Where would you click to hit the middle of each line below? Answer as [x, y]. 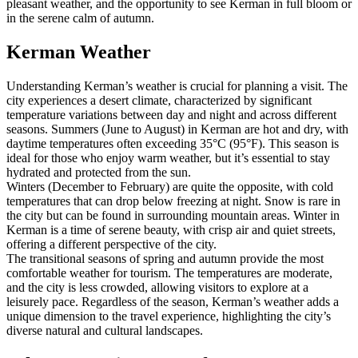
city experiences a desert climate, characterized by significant [159, 101]
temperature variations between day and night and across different [171, 115]
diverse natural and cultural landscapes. [105, 331]
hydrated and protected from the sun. [99, 173]
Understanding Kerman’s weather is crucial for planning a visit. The [177, 86]
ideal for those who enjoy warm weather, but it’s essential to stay [168, 158]
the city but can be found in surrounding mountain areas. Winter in [173, 216]
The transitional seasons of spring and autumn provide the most [165, 259]
